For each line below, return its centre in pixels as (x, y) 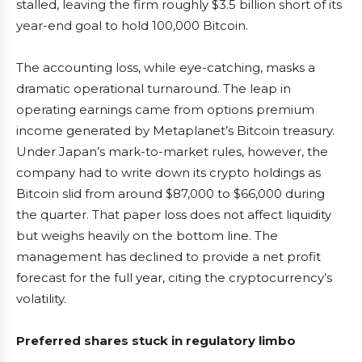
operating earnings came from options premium (165, 110)
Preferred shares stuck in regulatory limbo (156, 341)
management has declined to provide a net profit (168, 257)
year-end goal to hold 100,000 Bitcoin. (132, 26)
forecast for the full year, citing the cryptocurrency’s (174, 278)
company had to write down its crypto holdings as (168, 173)
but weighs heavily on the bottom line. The (147, 236)
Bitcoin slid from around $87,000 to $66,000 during (170, 194)
